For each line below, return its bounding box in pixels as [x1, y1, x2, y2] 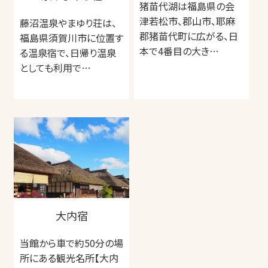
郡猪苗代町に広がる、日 [139, 29, 239, 44]
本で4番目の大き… [139, 44, 220, 59]
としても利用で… [20, 60, 92, 75]
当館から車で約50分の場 [20, 235, 124, 250]
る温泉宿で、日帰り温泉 [20, 45, 117, 60]
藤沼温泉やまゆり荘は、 [20, 16, 117, 31]
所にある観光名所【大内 [20, 250, 119, 265]
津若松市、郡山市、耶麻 [139, 14, 236, 29]
